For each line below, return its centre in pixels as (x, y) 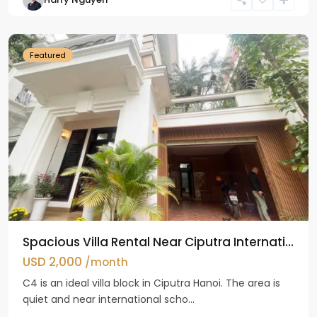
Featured (48, 55)
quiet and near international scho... (109, 300)
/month (106, 263)
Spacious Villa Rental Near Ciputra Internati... (158, 242)
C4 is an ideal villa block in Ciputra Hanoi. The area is (151, 283)
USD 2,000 (54, 262)
